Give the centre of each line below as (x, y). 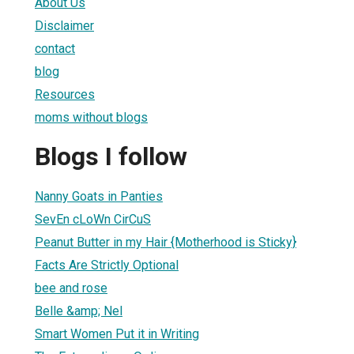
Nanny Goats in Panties (99, 196)
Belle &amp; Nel (79, 311)
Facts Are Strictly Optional (107, 265)
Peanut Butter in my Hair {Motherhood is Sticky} (166, 242)
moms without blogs (91, 117)
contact (55, 48)
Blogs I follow (111, 157)
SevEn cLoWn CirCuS (93, 219)
